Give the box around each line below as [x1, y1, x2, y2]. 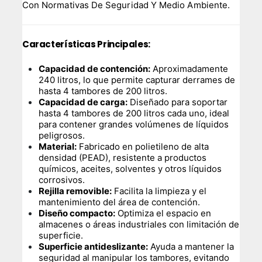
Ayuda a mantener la [148, 240, 235, 252]
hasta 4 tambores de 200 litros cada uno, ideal [39, 107, 230, 119]
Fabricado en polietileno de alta [77, 140, 209, 152]
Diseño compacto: [39, 207, 116, 219]
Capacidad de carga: [39, 96, 128, 108]
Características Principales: [22, 37, 150, 50]
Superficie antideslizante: [39, 240, 149, 252]
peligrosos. [39, 129, 85, 141]
